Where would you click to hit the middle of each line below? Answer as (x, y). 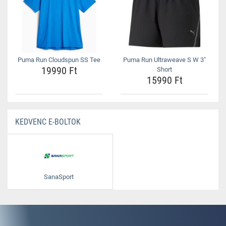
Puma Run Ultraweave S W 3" (164, 60)
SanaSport (59, 177)
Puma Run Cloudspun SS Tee (59, 60)
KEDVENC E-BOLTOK (48, 122)
